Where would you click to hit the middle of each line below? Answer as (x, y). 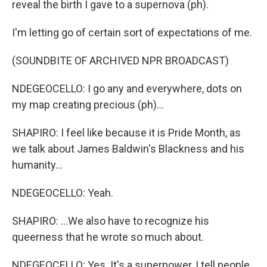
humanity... (37, 165)
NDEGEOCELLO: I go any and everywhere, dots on (127, 89)
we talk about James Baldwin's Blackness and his (128, 149)
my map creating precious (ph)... (88, 105)
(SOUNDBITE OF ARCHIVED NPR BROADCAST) (120, 60)
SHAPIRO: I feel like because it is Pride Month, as (126, 133)
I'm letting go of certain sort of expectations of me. (132, 32)
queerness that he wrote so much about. (108, 237)
